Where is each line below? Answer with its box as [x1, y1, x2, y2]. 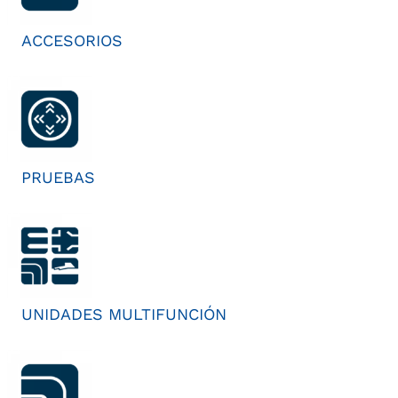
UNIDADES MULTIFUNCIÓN [21, 305, 227, 324]
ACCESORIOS [21, 31, 123, 51]
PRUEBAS [21, 168, 95, 187]
